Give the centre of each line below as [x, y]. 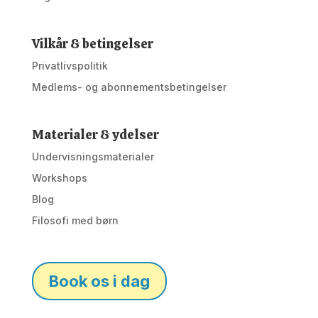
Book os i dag [99, 281]
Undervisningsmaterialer [93, 157]
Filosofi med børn [75, 220]
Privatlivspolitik [70, 66]
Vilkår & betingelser [92, 44]
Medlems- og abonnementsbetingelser [129, 87]
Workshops [59, 178]
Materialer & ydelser [95, 135]
